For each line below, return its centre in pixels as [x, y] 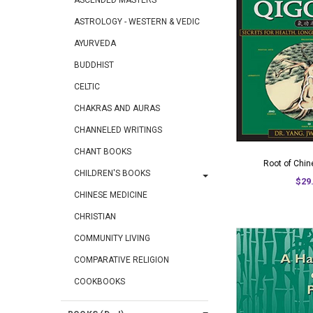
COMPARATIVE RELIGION [122, 260]
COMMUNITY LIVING [112, 238]
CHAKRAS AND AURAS [117, 108]
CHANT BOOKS [103, 152]
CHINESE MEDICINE [111, 195]
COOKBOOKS [100, 282]
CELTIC [87, 87]
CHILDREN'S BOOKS [112, 173]
